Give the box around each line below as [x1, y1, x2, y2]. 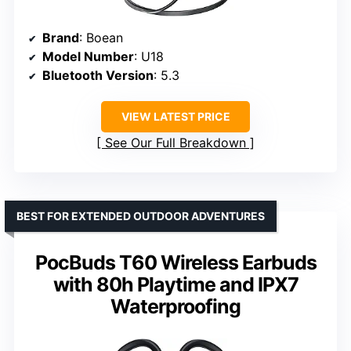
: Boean [79, 30, 123, 46]
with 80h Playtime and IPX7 [52, 273, 299, 297]
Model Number [42, 49, 134, 65]
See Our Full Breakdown [105, 135, 246, 151]
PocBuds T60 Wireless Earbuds [34, 251, 317, 275]
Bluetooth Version [42, 67, 154, 84]
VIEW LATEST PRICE [121, 110, 230, 124]
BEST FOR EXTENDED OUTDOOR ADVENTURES [16, 209, 265, 223]
